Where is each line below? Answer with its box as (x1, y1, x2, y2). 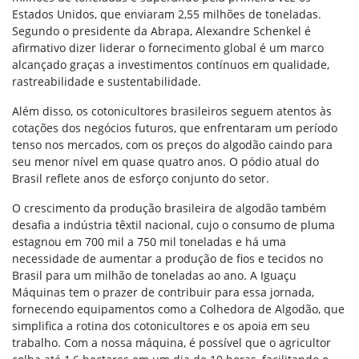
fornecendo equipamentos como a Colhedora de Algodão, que (12, 301, 345, 317)
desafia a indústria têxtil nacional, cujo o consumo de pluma (12, 217, 335, 233)
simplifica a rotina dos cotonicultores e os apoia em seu (12, 318, 310, 334)
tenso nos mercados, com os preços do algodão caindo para (12, 137, 333, 153)
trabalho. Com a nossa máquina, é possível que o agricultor (12, 335, 331, 351)
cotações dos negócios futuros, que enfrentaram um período (12, 120, 337, 136)
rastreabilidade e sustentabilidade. (12, 74, 201, 90)
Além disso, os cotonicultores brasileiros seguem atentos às (12, 103, 332, 119)
